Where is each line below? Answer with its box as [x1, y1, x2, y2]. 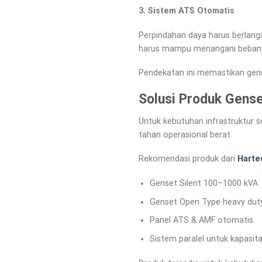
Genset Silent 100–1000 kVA [149, 178, 258, 189]
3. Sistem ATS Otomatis [139, 5, 235, 16]
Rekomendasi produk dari [139, 154, 237, 164]
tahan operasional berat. [139, 129, 232, 140]
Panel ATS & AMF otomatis [149, 215, 253, 226]
